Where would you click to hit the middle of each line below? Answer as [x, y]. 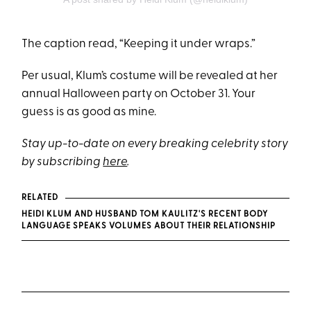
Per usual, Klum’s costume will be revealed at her [150, 76]
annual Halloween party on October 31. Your [139, 94]
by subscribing [62, 162]
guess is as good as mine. [90, 112]
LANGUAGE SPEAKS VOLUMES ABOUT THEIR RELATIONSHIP [149, 226]
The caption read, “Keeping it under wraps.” [139, 44]
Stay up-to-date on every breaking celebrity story [155, 144]
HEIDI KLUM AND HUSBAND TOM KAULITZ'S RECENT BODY [145, 214]
